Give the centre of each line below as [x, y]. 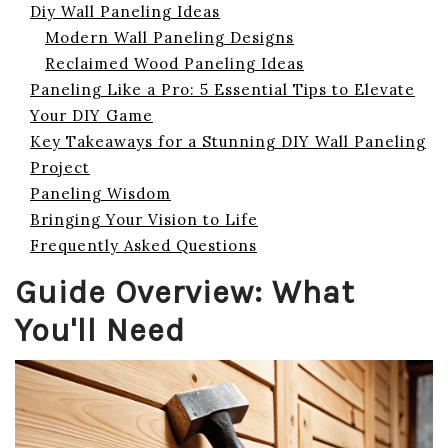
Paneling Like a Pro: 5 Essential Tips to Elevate [222, 89]
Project [60, 167]
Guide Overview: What [185, 292]
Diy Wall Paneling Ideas [125, 11]
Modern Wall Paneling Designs [169, 37]
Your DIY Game [91, 115]
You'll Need [100, 330]
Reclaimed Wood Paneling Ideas [174, 63]
